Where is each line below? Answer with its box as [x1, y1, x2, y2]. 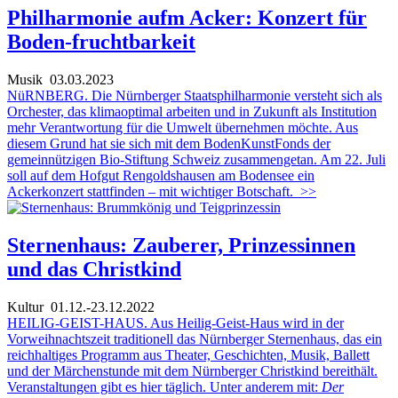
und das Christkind [7, 258, 181, 282]
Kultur [7, 299, 44, 314]
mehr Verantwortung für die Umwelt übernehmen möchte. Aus [7, 120, 358, 136]
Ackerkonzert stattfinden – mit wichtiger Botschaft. [7, 184, 293, 200]
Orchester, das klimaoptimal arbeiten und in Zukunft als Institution [7, 104, 377, 120]
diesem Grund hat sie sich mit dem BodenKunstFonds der [7, 136, 330, 152]
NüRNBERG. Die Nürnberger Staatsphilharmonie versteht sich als [7, 88, 382, 104]
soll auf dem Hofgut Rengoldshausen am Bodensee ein [7, 168, 314, 184]
